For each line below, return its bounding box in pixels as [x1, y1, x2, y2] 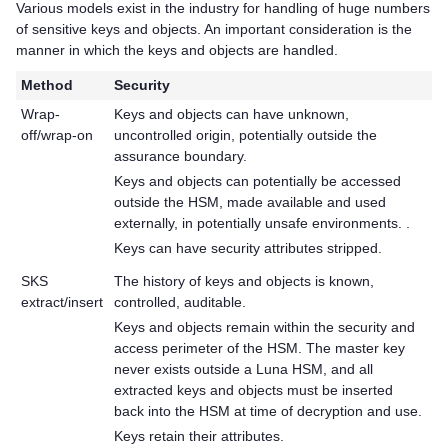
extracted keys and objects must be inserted [114, 382, 394, 399]
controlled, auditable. [114, 294, 247, 311]
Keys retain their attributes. [114, 428, 285, 445]
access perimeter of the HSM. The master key [114, 340, 406, 357]
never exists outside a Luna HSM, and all [114, 361, 374, 378]
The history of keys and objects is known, [114, 273, 375, 290]
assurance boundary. [114, 148, 248, 165]
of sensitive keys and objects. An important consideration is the [16, 20, 412, 37]
